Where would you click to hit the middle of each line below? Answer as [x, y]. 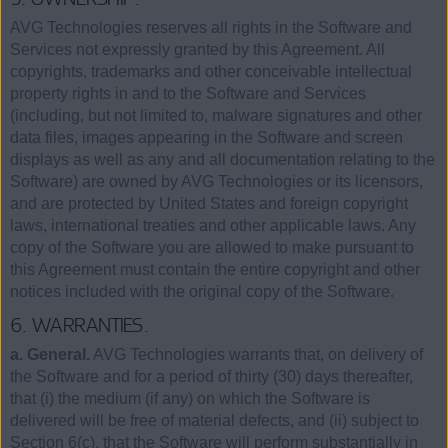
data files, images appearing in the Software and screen [206, 137]
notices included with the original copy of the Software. [202, 291]
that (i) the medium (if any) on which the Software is [190, 398]
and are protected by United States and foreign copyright [209, 203]
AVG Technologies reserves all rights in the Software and [211, 27]
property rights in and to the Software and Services [188, 93]
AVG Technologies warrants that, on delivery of [256, 354]
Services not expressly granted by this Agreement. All [197, 49]
